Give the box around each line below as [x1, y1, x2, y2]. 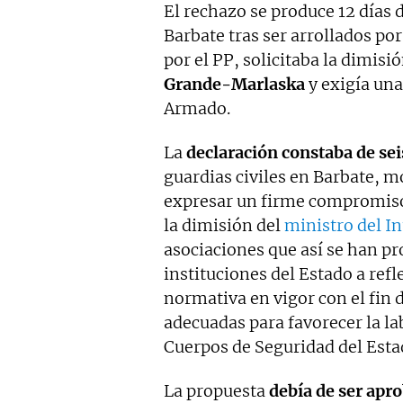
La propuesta [164, 381, 269, 401]
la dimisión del [164, 215, 284, 236]
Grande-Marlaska [164, 74, 305, 94]
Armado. [164, 98, 230, 119]
